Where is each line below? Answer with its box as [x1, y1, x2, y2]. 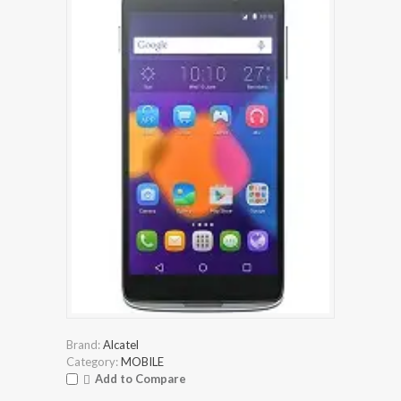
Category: [66, 354, 118, 369]
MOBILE [121, 354, 164, 369]
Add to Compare [95, 371, 186, 386]
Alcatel [103, 337, 139, 352]
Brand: [66, 337, 100, 352]
